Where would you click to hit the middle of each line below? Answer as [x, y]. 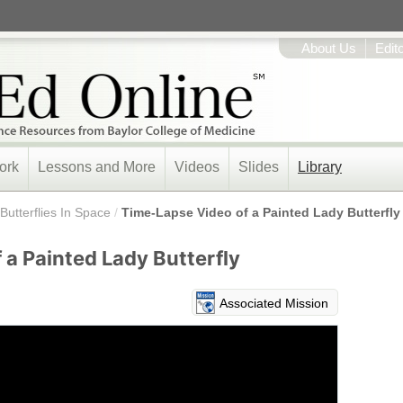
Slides [259, 167]
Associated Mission [274, 303]
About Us [329, 49]
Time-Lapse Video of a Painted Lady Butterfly [261, 212]
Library [320, 167]
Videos [197, 167]
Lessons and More [97, 167]
